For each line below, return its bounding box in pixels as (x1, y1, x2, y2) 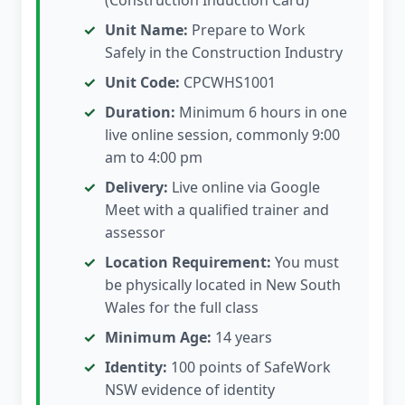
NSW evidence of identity (105, 380, 275, 400)
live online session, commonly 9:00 (105, 125, 340, 146)
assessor (105, 222, 165, 243)
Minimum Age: (105, 327, 212, 348)
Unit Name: (105, 20, 188, 41)
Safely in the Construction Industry (105, 42, 343, 63)
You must (271, 252, 339, 273)
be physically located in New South (105, 275, 341, 296)
